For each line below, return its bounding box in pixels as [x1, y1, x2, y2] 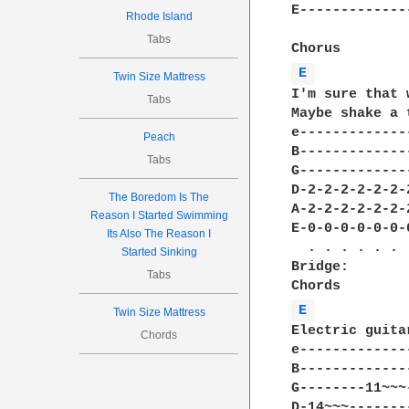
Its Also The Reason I [107, 227, 212, 240]
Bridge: [291, 258, 350, 275]
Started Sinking [121, 246, 197, 258]
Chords [141, 329, 178, 341]
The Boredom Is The [109, 191, 210, 204]
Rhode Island [125, 10, 193, 23]
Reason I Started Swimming [89, 209, 228, 222]
